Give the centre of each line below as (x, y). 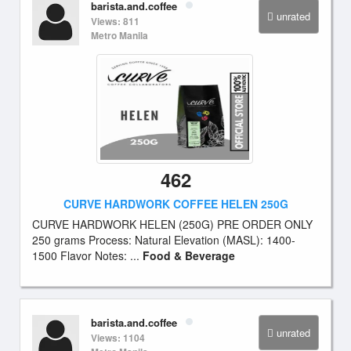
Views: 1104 (118, 338)
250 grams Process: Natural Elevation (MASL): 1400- (164, 240)
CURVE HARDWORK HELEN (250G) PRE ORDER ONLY (172, 224)
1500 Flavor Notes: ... (87, 255)
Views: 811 (115, 21)
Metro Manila (119, 35)
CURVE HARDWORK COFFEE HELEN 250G (175, 204)
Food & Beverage (189, 255)
